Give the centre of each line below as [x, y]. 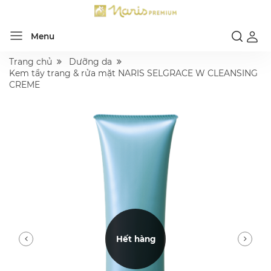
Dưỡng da [90, 61]
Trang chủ [31, 61]
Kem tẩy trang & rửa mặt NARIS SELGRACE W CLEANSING [133, 73]
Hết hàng [135, 239]
